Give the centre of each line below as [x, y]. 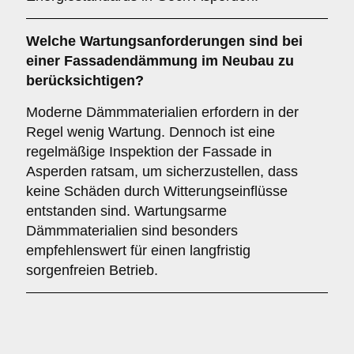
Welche [53, 41]
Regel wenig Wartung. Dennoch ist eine [151, 132]
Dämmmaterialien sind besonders [132, 231]
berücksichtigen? [85, 81]
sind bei [274, 41]
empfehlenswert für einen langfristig [138, 250]
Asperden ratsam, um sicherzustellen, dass [162, 171]
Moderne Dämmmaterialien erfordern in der [162, 112]
